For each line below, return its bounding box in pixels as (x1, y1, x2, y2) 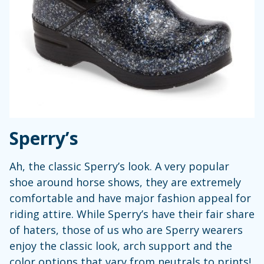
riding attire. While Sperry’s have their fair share (9, 206, 255, 221)
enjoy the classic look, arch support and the (9, 238, 232, 253)
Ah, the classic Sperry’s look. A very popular (9, 159, 229, 173)
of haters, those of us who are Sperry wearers (9, 222, 243, 237)
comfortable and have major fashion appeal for (9, 190, 251, 205)
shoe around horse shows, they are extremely (9, 174, 241, 189)
